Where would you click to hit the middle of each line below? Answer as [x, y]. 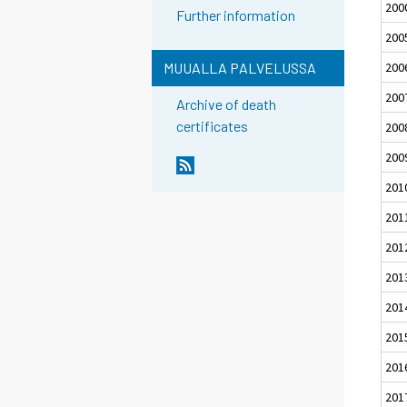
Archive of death [227, 104]
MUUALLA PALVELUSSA [239, 68]
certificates [213, 126]
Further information [236, 15]
